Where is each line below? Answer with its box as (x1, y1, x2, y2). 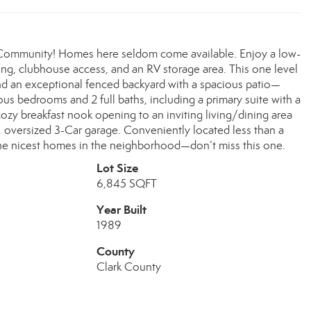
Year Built (96, 202, 146, 217)
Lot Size (96, 160, 138, 176)
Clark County (96, 260, 161, 274)
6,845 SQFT (96, 176, 157, 191)
